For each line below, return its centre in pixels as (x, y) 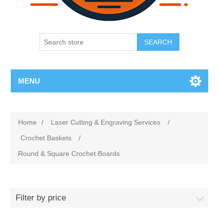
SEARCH (158, 42)
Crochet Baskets (46, 138)
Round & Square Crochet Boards (69, 153)
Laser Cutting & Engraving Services (106, 122)
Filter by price (41, 198)
